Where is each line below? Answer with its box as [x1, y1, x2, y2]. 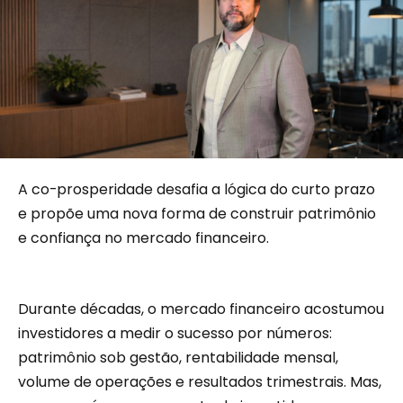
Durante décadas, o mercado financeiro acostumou [18, 298, 384, 319]
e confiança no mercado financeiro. [18, 227, 269, 248]
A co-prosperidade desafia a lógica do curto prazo [18, 178, 375, 200]
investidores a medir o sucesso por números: [18, 322, 332, 344]
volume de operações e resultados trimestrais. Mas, [18, 371, 381, 392]
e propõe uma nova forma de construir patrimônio [18, 202, 376, 224]
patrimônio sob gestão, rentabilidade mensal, [18, 346, 338, 368]
